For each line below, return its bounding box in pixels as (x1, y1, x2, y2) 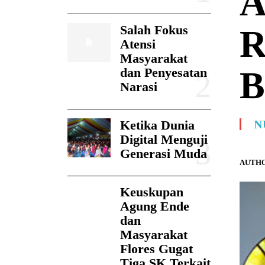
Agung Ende (119, 199, 189, 214)
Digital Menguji (119, 132, 208, 147)
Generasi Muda (119, 146, 207, 161)
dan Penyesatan (119, 65, 207, 80)
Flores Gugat (119, 241, 193, 257)
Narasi (119, 79, 157, 95)
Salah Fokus (119, 22, 188, 38)
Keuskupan (119, 185, 183, 200)
